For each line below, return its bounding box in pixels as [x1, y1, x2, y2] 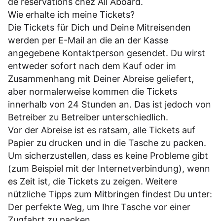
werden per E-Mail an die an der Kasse [8, 35, 168, 45]
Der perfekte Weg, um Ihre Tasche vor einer [8, 201, 190, 212]
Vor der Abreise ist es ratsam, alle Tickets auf [8, 124, 195, 135]
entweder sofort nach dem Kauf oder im [8, 60, 176, 71]
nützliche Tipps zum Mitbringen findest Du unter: [8, 188, 212, 199]
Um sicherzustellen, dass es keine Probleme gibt [8, 150, 208, 161]
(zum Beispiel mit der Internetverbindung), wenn [8, 163, 210, 174]
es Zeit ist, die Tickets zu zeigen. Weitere [8, 176, 177, 186]
